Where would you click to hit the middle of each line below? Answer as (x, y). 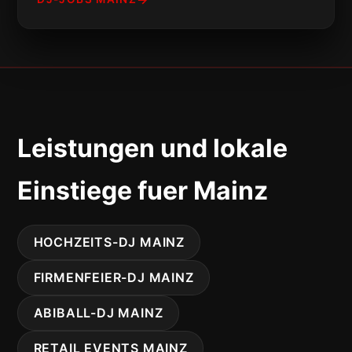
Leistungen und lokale (153, 148)
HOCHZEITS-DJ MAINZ (109, 242)
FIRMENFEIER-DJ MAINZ (114, 277)
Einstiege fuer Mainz (143, 190)
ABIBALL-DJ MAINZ (98, 312)
